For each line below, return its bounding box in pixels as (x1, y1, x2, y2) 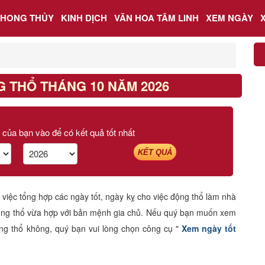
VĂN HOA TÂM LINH (114, 11, 199, 24)
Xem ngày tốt (181, 222, 237, 234)
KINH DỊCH (61, 11, 107, 24)
